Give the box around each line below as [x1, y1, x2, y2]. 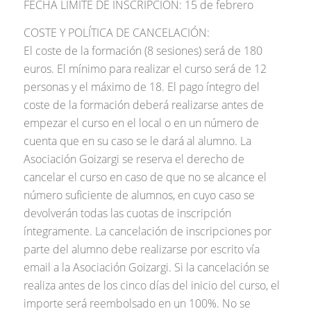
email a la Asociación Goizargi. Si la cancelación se [23, 259, 269, 275]
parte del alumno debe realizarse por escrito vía [23, 241, 260, 257]
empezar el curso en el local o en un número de [23, 115, 259, 131]
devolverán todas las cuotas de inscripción [23, 205, 231, 221]
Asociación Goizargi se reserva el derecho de [23, 151, 244, 167]
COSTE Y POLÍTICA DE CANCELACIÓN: [23, 24, 210, 40]
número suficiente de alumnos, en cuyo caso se [23, 187, 255, 203]
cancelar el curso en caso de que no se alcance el [23, 169, 267, 185]
